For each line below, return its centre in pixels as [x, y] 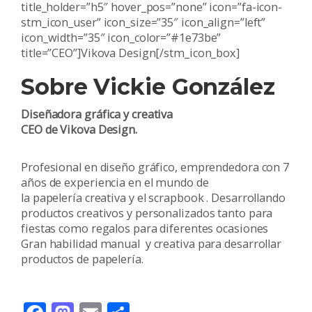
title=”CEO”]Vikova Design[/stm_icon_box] [130, 53]
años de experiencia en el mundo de [115, 183]
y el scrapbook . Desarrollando [205, 198]
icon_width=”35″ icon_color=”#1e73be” [121, 38]
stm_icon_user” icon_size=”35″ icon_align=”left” [143, 23]
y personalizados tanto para [198, 213]
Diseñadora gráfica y [76, 115]
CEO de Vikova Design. [79, 130]
